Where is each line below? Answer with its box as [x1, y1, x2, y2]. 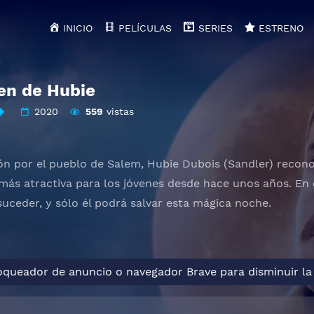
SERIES [198, 22, 233, 34]
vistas [102, 105, 134, 117]
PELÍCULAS [118, 22, 172, 34]
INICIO [63, 22, 93, 34]
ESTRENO [258, 22, 303, 34]
